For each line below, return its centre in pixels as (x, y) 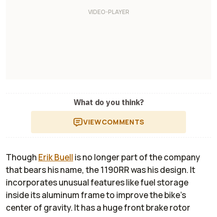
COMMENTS (123, 122)
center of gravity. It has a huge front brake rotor (98, 207)
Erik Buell (56, 157)
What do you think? (108, 102)
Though (22, 157)
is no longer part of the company (137, 157)
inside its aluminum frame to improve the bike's (96, 195)
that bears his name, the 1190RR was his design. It (101, 170)
